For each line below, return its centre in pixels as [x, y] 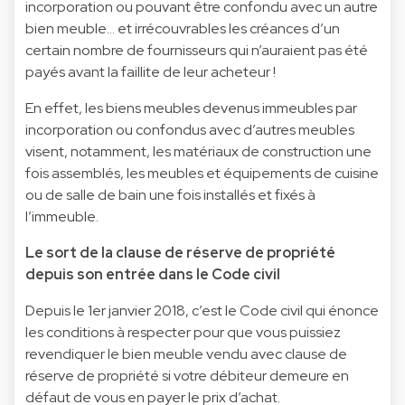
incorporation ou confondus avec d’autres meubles [190, 129]
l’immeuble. [62, 216]
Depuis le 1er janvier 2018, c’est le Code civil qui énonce [202, 310]
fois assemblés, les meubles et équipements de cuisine [202, 173]
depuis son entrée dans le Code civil [153, 274]
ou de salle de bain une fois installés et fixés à [170, 194]
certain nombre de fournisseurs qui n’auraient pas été [197, 50]
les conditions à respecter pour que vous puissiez [183, 332]
